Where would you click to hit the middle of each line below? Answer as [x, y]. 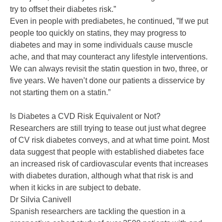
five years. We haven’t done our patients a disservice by [107, 81]
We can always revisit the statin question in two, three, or [109, 69]
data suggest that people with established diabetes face [107, 152]
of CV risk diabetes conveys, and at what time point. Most [110, 140]
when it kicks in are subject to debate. [75, 188]
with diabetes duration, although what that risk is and [102, 176]
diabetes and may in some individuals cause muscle [101, 45]
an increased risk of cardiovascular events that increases [109, 164]
